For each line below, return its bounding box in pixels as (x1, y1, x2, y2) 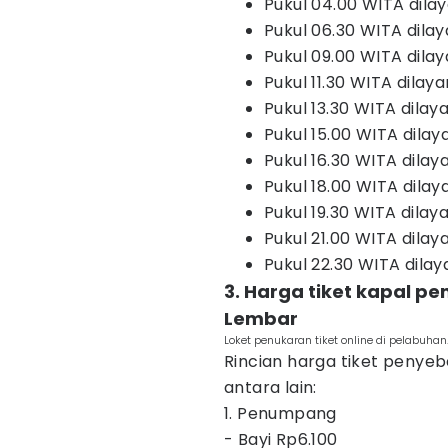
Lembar (224, 306, 298, 331)
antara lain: (224, 376, 317, 399)
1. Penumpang (224, 402, 337, 425)
